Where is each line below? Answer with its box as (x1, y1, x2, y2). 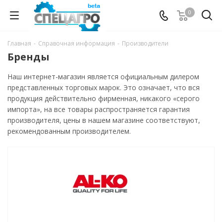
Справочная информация (38, 39, 115, 48)
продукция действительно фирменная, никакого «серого (7, 94, 200, 103)
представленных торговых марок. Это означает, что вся (7, 83, 200, 92)
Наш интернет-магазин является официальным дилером (7, 72, 199, 81)
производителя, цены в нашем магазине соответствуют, (7, 115, 200, 125)
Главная (7, 39, 31, 48)
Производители (122, 39, 168, 48)
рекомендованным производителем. (7, 126, 131, 136)
